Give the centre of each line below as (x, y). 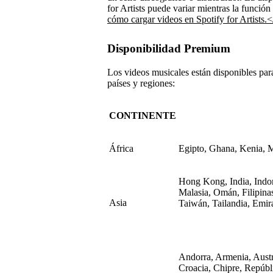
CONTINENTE (143, 116)
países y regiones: (141, 83)
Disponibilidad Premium (169, 49)
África (121, 149)
